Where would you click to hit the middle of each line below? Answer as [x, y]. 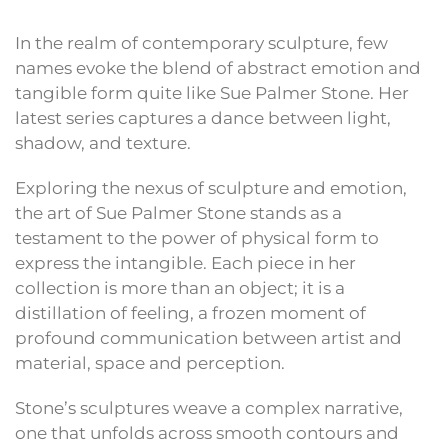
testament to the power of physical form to [197, 238]
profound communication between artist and [208, 338]
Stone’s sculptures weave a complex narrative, [209, 408]
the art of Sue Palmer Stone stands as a [178, 213]
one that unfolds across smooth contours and [207, 433]
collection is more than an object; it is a [180, 288]
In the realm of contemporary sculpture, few [201, 43]
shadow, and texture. [103, 143]
